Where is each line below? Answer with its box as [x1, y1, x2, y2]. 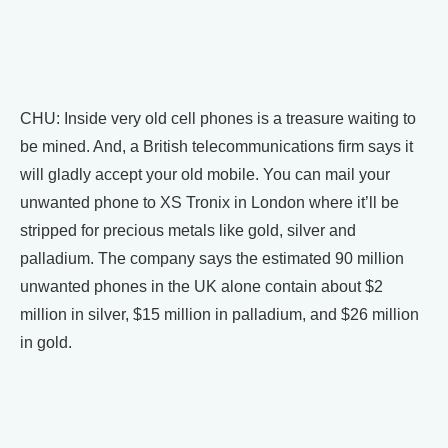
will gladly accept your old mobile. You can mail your [20, 166, 390, 183]
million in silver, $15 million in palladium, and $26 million [20, 306, 419, 323]
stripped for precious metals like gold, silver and [20, 222, 356, 239]
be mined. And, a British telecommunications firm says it [20, 138, 413, 155]
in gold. [20, 334, 72, 351]
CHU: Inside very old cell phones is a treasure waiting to [20, 110, 416, 127]
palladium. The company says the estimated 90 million [20, 250, 404, 267]
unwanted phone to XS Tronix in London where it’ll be [20, 194, 399, 211]
